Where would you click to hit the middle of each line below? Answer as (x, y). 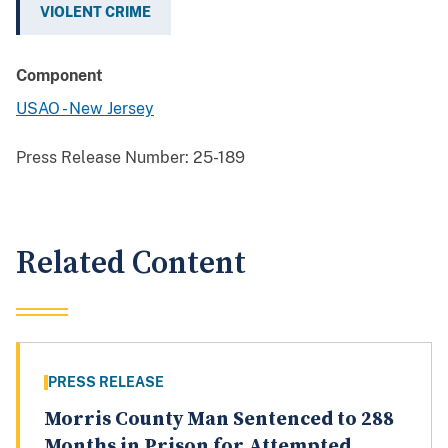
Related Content (131, 264)
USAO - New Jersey (85, 109)
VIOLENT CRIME (95, 12)
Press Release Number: (102, 158)
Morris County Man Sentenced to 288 (219, 420)
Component (59, 76)
